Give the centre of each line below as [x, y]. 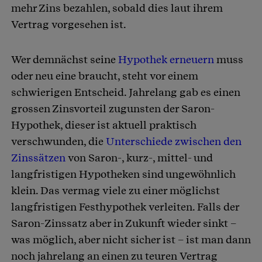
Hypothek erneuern [166, 60]
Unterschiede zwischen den [174, 142]
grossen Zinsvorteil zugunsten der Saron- [113, 109]
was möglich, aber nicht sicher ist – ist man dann [131, 240]
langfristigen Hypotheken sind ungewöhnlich [123, 174]
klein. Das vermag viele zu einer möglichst [116, 191]
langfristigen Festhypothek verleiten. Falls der [125, 207]
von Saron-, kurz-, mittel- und [139, 158]
